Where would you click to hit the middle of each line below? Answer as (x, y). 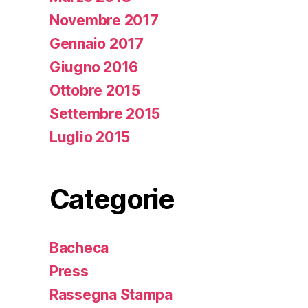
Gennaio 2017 (97, 43)
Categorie (112, 199)
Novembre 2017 (104, 20)
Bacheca (79, 247)
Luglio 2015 (90, 137)
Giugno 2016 (94, 67)
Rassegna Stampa (111, 294)
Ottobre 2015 (95, 90)
